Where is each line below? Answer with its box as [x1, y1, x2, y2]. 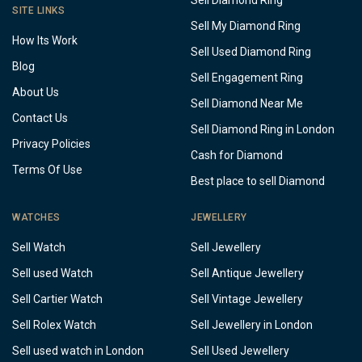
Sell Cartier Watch [12, 293, 103, 306]
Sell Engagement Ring [191, 71, 303, 85]
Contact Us [12, 111, 68, 124]
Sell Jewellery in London [191, 318, 313, 332]
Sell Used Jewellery [191, 344, 289, 358]
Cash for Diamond [191, 149, 283, 162]
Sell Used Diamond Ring [191, 45, 311, 59]
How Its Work [12, 33, 78, 47]
